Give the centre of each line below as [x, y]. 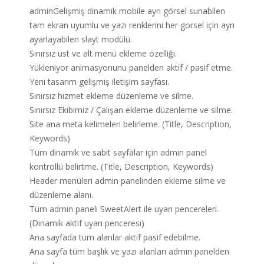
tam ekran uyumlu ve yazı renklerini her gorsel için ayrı [132, 25]
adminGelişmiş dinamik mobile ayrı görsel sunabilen [127, 11]
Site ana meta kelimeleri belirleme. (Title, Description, [131, 124]
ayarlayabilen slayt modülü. [81, 39]
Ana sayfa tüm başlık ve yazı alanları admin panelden [129, 252]
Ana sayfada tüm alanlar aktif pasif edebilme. [115, 237]
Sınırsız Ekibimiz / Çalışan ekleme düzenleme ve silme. [131, 110]
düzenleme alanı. [61, 195]
